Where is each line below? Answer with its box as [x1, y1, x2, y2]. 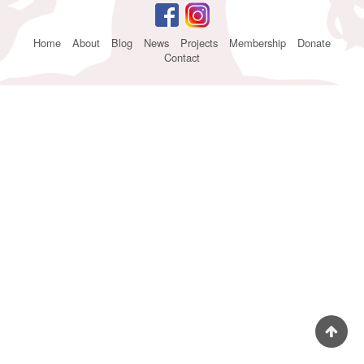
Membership [229, 34, 286, 50]
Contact [164, 49, 200, 65]
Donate [297, 34, 331, 50]
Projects [180, 34, 218, 50]
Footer [12, 33, 47, 55]
